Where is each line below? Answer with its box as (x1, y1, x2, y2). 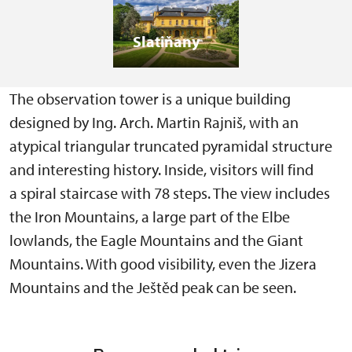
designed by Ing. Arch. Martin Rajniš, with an (9, 112, 299, 133)
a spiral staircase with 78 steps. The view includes (9, 183, 330, 203)
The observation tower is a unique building (9, 89, 291, 109)
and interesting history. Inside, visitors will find (9, 159, 313, 180)
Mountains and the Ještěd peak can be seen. (9, 277, 296, 298)
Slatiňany (133, 31, 200, 52)
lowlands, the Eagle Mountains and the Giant (9, 230, 303, 251)
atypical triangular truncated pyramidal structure (9, 136, 332, 156)
